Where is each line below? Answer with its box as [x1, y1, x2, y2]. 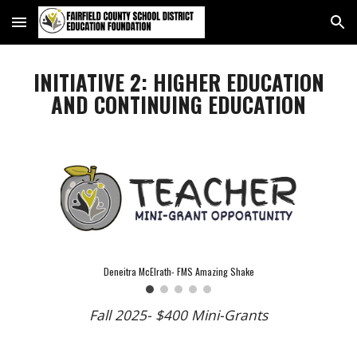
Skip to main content [13, 22, 126, 37]
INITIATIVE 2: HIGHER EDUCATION [33, 66, 324, 98]
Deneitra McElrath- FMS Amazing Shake [103, 264, 254, 278]
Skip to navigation [245, 22, 344, 37]
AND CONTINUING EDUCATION [51, 88, 306, 120]
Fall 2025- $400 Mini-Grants [89, 304, 268, 324]
